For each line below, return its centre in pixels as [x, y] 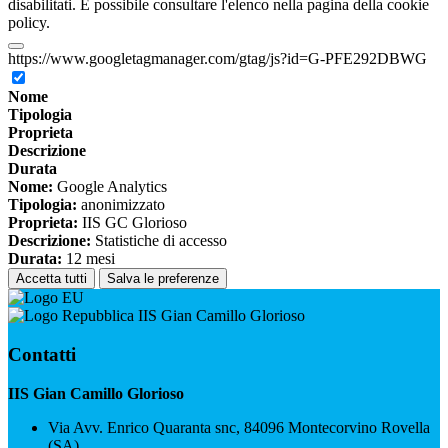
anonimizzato [121, 205]
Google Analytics [110, 187]
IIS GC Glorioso [132, 223]
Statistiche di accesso [159, 241]
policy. [29, 23]
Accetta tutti [51, 279]
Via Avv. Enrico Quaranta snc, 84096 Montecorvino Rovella [239, 427]
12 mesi [88, 259]
